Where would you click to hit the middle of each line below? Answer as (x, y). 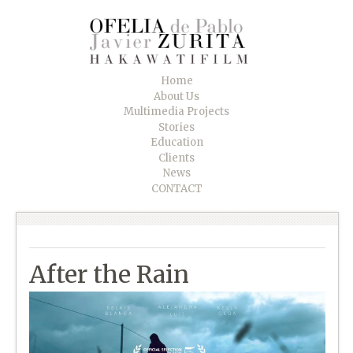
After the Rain (110, 274)
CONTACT (176, 188)
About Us (176, 96)
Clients (176, 158)
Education (176, 143)
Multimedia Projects (176, 112)
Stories (176, 127)
